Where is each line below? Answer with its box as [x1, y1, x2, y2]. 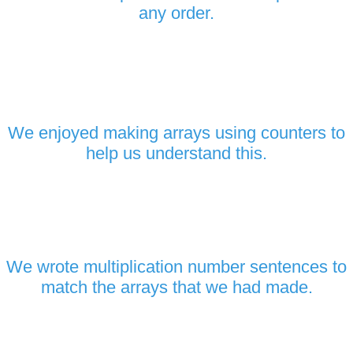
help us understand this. [86, 143, 267, 163]
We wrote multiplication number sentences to [6, 256, 347, 277]
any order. [139, 2, 214, 23]
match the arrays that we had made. [40, 277, 313, 297]
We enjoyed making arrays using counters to [8, 122, 345, 143]
